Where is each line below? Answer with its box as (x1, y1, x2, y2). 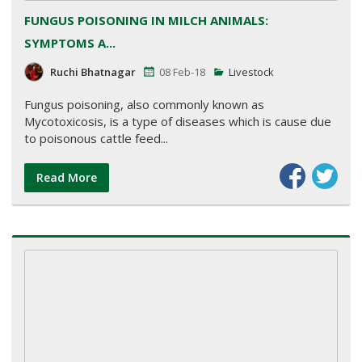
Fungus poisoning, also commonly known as (24, 96, 264, 113)
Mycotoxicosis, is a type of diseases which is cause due (24, 113, 331, 130)
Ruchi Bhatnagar (50, 65, 136, 80)
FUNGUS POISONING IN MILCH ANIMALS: (24, 12, 268, 29)
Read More (36, 170, 97, 186)
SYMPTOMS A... (24, 35, 116, 52)
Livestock (229, 65, 274, 80)
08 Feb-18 (159, 65, 205, 80)
